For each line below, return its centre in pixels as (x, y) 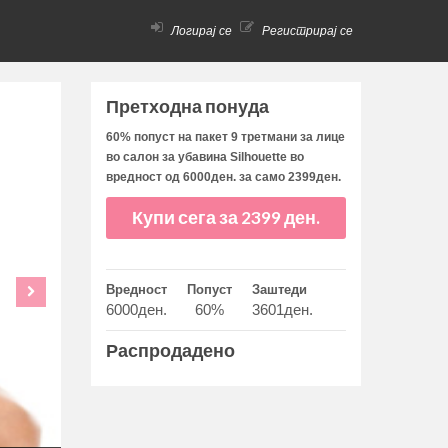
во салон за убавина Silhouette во (205, 157)
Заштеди (279, 289)
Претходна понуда (187, 106)
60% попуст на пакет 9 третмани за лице (225, 137)
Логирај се (200, 31)
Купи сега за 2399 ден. (280, 217)
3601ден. (282, 309)
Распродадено (170, 350)
